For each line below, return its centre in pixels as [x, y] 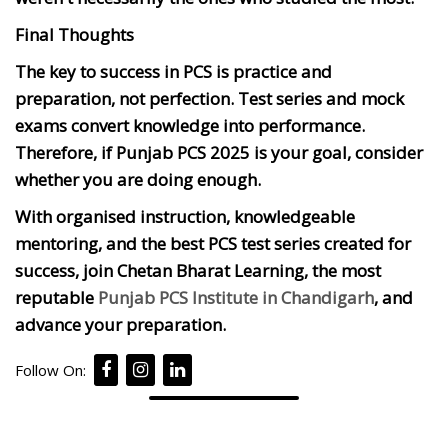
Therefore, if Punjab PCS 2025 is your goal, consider [219, 152]
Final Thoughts [74, 34]
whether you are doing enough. [138, 179]
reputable [56, 297]
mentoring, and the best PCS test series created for [213, 243]
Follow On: [50, 369]
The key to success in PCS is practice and [173, 71]
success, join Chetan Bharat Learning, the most [198, 270]
